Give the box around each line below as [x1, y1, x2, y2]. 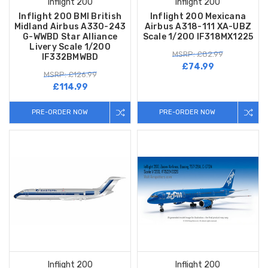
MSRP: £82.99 [172, 50, 224, 59]
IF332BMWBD [41, 52, 99, 63]
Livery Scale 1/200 [29, 42, 111, 53]
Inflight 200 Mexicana [150, 11, 246, 22]
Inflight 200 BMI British [19, 11, 121, 22]
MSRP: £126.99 [43, 70, 97, 80]
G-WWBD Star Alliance [23, 32, 117, 42]
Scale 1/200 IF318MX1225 [142, 32, 254, 42]
